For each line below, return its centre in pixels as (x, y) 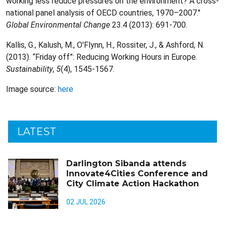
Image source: (32, 89)
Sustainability (29, 69)
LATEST (37, 132)
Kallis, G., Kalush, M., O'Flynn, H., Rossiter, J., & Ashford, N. (105, 45)
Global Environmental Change (58, 25)
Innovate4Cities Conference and (137, 174)
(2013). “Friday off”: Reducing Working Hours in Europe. (102, 57)
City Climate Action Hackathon (133, 184)
